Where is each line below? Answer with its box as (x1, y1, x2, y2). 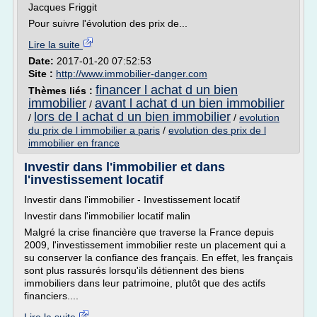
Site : (28, 68, 56, 79)
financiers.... (24, 290, 79, 301)
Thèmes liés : (28, 85, 96, 96)
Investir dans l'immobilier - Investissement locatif (24, 194, 240, 205)
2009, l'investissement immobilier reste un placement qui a (24, 239, 286, 250)
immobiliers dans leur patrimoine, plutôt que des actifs (24, 277, 265, 289)
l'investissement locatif (24, 173, 163, 187)
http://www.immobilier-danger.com (56, 68, 207, 79)
